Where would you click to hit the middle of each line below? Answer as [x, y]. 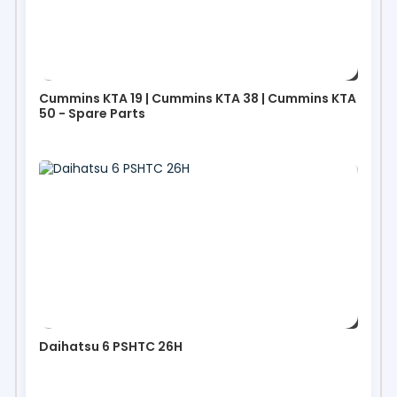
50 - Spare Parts [92, 113]
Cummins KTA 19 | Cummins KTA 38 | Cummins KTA [198, 98]
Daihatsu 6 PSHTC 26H [111, 346]
